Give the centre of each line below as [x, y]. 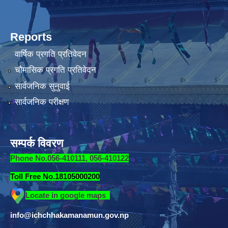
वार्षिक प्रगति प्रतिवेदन [50, 54]
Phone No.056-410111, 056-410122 [69, 158]
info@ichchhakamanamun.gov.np [69, 215]
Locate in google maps [68, 195]
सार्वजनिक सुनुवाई [42, 86]
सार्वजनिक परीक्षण [41, 102]
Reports [31, 37]
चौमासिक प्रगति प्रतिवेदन [55, 70]
